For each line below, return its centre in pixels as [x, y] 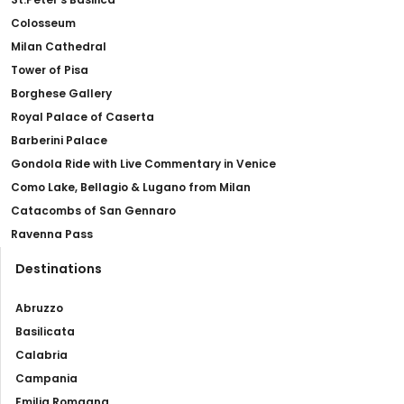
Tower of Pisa [50, 69]
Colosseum [43, 23]
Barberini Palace [59, 140]
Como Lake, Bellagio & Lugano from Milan [131, 187]
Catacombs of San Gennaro [93, 210]
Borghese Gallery [61, 93]
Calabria [41, 354]
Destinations [59, 268]
